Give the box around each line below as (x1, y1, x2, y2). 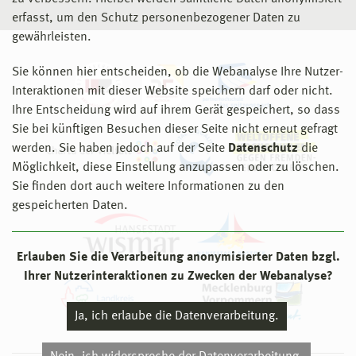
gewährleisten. (12, 31, 91, 44)
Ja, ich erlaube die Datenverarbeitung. (74, 310, 279, 323)
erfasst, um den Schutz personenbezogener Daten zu (12, 12, 300, 25)
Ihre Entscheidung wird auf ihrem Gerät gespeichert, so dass (12, 104, 340, 117)
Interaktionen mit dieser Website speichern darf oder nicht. (12, 85, 333, 98)
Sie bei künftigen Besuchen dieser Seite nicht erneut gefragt (12, 123, 338, 136)
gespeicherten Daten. (12, 199, 128, 212)
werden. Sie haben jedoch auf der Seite (12, 142, 228, 155)
